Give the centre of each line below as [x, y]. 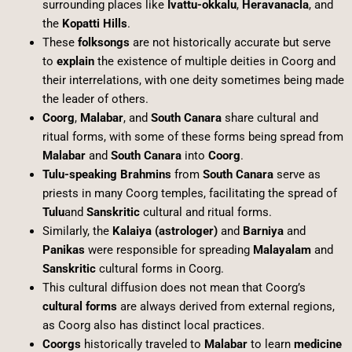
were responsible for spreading [169, 250]
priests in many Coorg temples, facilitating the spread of [189, 194]
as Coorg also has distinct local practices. [153, 326]
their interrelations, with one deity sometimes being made [193, 81]
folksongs [103, 43]
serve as [297, 175]
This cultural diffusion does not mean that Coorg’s [174, 288]
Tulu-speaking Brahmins [106, 175]
